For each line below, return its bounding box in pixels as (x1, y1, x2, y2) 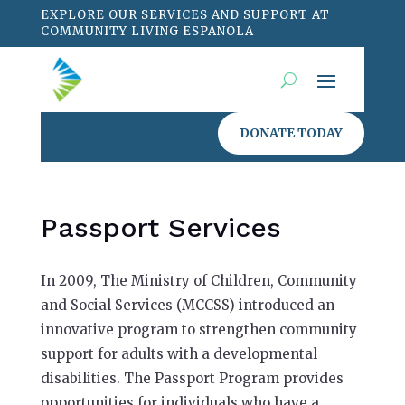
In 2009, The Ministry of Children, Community (40, 272, 357, 289)
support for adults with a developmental (40, 345, 317, 363)
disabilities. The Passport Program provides (40, 370, 344, 387)
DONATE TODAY (240, 125, 344, 141)
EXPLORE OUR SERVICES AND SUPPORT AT (40, 7, 330, 23)
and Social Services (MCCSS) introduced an (40, 297, 334, 314)
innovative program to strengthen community (40, 321, 357, 338)
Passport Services (40, 212, 281, 243)
